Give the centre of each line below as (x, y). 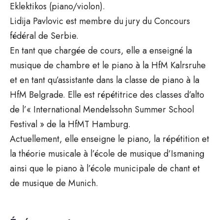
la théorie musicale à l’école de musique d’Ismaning (107, 153)
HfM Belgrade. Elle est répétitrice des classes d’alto (107, 95)
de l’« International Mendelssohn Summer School (102, 109)
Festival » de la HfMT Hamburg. (70, 124)
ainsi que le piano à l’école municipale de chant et (105, 168)
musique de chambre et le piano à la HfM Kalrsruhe (108, 65)
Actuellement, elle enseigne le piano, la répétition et (110, 139)
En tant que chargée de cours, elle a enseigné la (101, 50)
